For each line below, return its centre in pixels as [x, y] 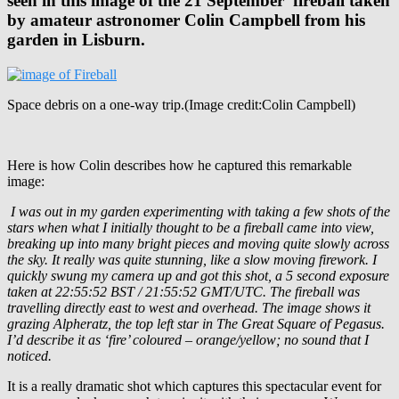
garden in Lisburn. [76, 40]
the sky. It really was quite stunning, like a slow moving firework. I [192, 259]
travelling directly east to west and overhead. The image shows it [189, 307]
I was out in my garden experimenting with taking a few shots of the [199, 211]
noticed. [29, 355]
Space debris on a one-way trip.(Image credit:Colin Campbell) [181, 104]
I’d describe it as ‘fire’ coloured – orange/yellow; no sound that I [188, 339]
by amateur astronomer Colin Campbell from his [186, 20]
